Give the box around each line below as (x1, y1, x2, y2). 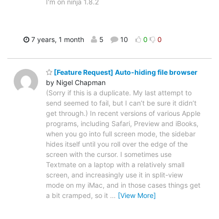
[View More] (118, 191, 156, 200)
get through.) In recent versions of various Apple (46, 109, 200, 118)
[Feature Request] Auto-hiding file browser (52, 68, 197, 77)
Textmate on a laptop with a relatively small (46, 160, 184, 169)
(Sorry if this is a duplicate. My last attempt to (46, 88, 192, 97)
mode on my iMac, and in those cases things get (46, 181, 200, 190)
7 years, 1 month (29, 35, 84, 44)
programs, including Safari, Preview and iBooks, (46, 119, 198, 128)
